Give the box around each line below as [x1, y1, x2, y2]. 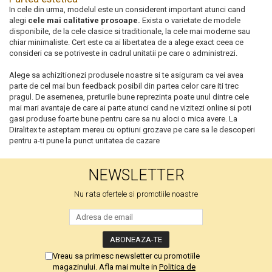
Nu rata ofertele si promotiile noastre [74, 189, 198, 199]
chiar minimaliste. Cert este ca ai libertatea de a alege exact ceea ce [9, 37, 243, 47]
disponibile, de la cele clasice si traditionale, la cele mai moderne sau [9, 26, 250, 36]
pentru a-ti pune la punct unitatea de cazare [9, 135, 160, 145]
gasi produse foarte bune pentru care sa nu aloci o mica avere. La [9, 114, 237, 123]
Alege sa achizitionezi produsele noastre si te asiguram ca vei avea [9, 70, 243, 80]
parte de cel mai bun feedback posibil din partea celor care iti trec [9, 81, 239, 90]
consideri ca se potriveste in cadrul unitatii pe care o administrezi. [9, 48, 237, 58]
